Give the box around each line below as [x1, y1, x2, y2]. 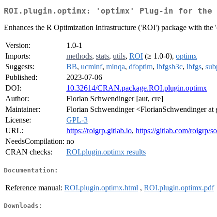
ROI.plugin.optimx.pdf [144, 183, 214, 192]
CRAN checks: [5, 148, 52, 156]
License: [5, 116, 31, 124]
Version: [5, 41, 31, 50]
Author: [5, 94, 29, 103]
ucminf [81, 62, 102, 71]
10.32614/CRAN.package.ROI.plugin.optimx [66, 84, 207, 93]
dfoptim [129, 62, 153, 71]
